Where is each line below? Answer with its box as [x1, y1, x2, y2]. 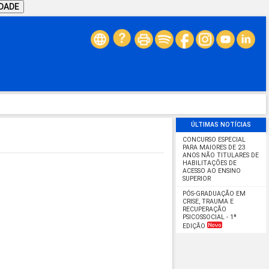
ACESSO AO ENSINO [182, 167, 241, 175]
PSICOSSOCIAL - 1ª [182, 213, 237, 221]
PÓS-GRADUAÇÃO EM [182, 189, 246, 198]
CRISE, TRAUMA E [182, 197, 234, 205]
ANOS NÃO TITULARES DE [182, 151, 259, 160]
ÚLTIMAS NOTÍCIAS [191, 121, 251, 129]
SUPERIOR [182, 175, 211, 183]
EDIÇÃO [182, 222, 207, 230]
